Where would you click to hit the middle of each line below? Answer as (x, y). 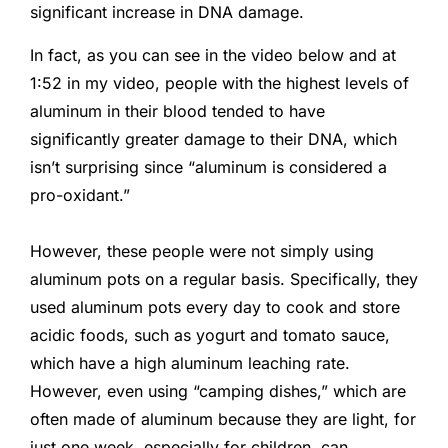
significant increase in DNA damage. (167, 12)
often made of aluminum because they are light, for (223, 419)
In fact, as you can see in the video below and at (213, 54)
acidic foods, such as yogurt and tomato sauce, (210, 335)
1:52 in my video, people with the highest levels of (219, 82)
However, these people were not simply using (202, 251)
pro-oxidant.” (80, 194)
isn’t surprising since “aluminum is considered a (208, 166)
